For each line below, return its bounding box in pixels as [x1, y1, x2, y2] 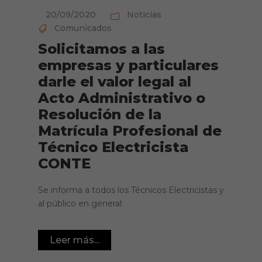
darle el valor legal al [38, 73, 191, 91]
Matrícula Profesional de [38, 122, 222, 140]
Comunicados [54, 23, 112, 34]
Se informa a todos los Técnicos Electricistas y [38, 185, 224, 196]
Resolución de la [38, 106, 161, 123]
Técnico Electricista [38, 139, 188, 156]
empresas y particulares [38, 57, 219, 74]
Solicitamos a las [38, 40, 165, 58]
